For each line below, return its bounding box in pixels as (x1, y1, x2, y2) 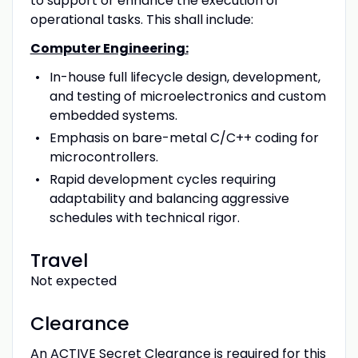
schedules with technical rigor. (49, 208, 240, 227)
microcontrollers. (49, 147, 158, 166)
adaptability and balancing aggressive (49, 189, 289, 208)
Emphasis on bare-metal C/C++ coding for (49, 128, 319, 147)
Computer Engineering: (30, 38, 189, 58)
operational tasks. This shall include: (30, 10, 257, 29)
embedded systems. (49, 105, 177, 125)
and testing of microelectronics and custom (49, 86, 326, 105)
